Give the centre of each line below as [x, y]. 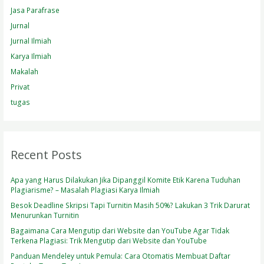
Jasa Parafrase [35, 10]
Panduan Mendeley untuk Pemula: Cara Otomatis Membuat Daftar [121, 255]
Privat [20, 86]
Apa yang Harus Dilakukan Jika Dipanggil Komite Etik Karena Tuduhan [126, 180]
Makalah [25, 71]
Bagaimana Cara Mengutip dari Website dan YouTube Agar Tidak [120, 230]
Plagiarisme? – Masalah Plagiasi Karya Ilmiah [85, 190]
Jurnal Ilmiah [31, 41]
